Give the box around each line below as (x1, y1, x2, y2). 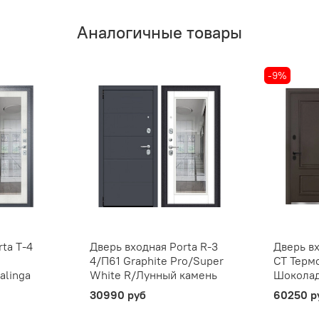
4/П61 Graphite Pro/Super (89, 253, 224, 268)
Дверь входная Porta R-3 (89, 239, 218, 253)
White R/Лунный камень (89, 267, 217, 282)
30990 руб (89, 287, 146, 302)
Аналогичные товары (77, 21, 242, 43)
